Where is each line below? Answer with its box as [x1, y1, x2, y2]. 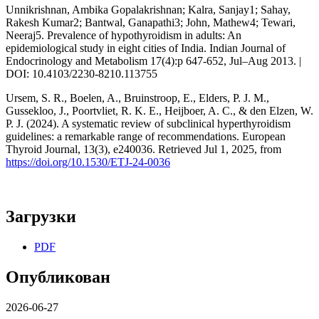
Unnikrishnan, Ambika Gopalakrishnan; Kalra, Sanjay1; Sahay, [6, 4, 291, 16]
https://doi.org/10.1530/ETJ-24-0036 [6, 156, 170, 169]
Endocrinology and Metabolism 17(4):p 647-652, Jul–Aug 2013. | [6, 55, 301, 68]
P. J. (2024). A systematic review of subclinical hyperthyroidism [6, 117, 291, 130]
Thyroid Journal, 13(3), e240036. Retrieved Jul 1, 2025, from [6, 143, 281, 156]
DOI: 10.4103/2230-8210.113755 [6, 68, 157, 80]
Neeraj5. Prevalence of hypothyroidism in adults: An [6, 29, 241, 42]
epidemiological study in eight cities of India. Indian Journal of [6, 42, 286, 55]
